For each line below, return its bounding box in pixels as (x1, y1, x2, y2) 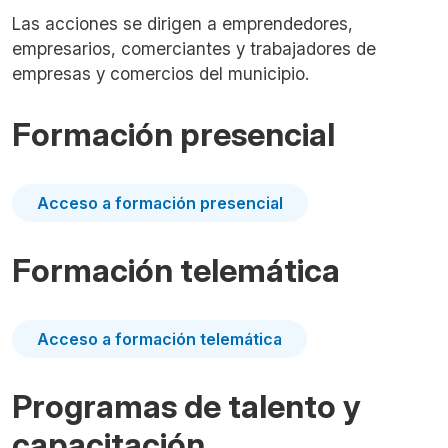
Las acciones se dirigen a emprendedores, (12, 13, 353, 34)
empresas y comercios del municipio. (12, 63, 309, 84)
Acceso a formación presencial (37, 193, 283, 213)
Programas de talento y (12, 387, 361, 426)
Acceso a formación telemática (37, 329, 282, 349)
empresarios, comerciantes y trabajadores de (12, 38, 376, 59)
